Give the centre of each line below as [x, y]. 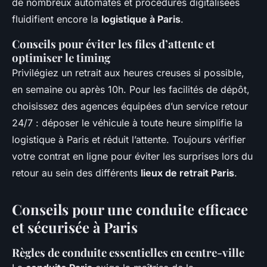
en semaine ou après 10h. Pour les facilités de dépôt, [131, 90]
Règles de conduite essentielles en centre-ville [128, 253]
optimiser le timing [61, 58]
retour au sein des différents [76, 173]
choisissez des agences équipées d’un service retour [130, 106]
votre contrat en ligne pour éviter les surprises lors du [132, 156]
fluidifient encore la [57, 19]
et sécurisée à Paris [75, 227]
